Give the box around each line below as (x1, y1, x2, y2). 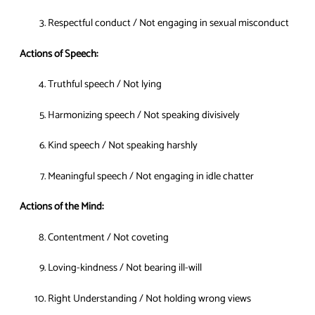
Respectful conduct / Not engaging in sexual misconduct (48, 15, 289, 32)
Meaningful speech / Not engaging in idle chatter (48, 167, 254, 185)
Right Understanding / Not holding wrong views (48, 290, 251, 307)
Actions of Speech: (20, 45, 98, 63)
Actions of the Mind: (20, 198, 103, 216)
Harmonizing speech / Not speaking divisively (48, 106, 240, 124)
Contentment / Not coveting (48, 229, 169, 246)
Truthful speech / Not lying (48, 76, 162, 94)
